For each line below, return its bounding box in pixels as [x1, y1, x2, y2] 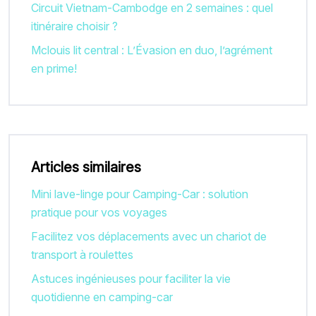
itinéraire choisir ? [31, 18, 118, 33]
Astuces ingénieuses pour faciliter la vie [31, 271, 231, 286]
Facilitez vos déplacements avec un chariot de [31, 229, 267, 243]
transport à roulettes [31, 247, 133, 262]
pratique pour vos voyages [31, 205, 167, 219]
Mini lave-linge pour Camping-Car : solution [31, 186, 248, 201]
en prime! [31, 61, 77, 75]
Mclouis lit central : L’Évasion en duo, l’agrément [31, 42, 272, 57]
